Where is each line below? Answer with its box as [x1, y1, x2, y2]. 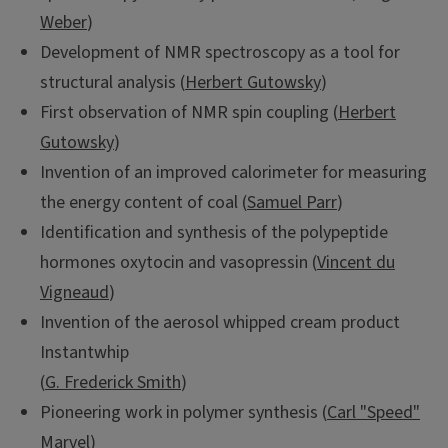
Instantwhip [40, 339, 129, 365]
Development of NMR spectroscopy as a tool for [40, 39, 400, 65]
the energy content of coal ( [40, 189, 247, 215]
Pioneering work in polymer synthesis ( [40, 399, 327, 425]
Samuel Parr [247, 189, 337, 215]
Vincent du [317, 249, 395, 275]
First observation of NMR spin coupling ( [40, 99, 338, 125]
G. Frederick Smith [45, 369, 181, 395]
